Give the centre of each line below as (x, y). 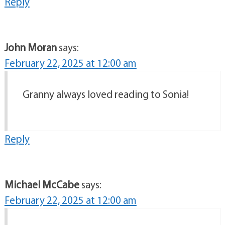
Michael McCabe (42, 185)
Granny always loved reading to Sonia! (105, 94)
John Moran (30, 47)
